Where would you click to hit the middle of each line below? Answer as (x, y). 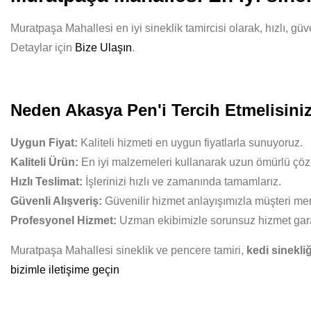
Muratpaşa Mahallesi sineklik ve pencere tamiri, (128, 250)
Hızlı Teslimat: (47, 182)
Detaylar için (43, 48)
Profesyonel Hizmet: (64, 220)
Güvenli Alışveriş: (56, 201)
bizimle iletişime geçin (65, 270)
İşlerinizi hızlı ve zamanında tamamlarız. (182, 182)
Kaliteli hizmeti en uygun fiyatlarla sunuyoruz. (190, 143)
